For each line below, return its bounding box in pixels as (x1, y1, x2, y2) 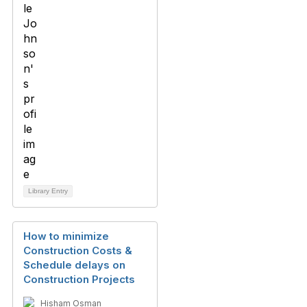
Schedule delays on (23, 258, 125, 272)
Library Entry (28, 187, 68, 195)
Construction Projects (23, 273, 135, 286)
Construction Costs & (23, 244, 132, 258)
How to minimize (23, 230, 109, 243)
